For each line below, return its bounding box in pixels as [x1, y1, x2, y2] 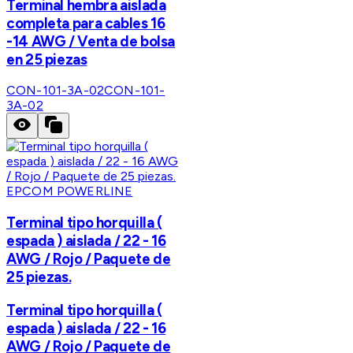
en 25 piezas [6, 50, 87, 69]
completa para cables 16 [6, 13, 165, 32]
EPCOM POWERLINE [6, 184, 133, 199]
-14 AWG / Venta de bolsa [6, 32, 176, 50]
